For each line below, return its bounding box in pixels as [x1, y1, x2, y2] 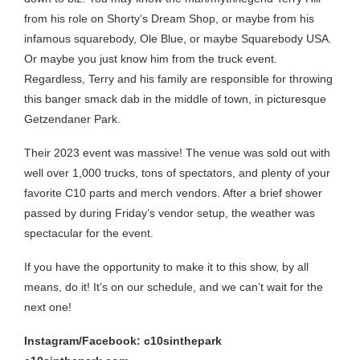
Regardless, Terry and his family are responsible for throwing [24, 72, 333, 85]
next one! [24, 300, 72, 313]
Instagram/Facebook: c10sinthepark [24, 333, 225, 347]
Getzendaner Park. [24, 112, 121, 125]
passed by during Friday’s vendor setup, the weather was [24, 206, 315, 219]
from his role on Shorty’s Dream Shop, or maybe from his [24, 11, 314, 25]
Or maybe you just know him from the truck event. [24, 51, 277, 65]
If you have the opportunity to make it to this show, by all [24, 260, 309, 273]
